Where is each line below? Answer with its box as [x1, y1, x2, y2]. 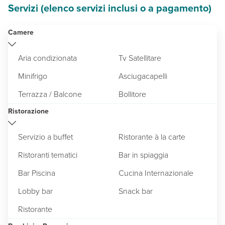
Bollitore [119, 88, 146, 100]
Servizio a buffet [18, 131, 73, 143]
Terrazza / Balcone [18, 88, 82, 100]
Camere [8, 27, 34, 38]
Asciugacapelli [119, 70, 167, 82]
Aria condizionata [18, 52, 77, 64]
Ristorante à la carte [119, 131, 185, 143]
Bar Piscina [18, 167, 55, 179]
